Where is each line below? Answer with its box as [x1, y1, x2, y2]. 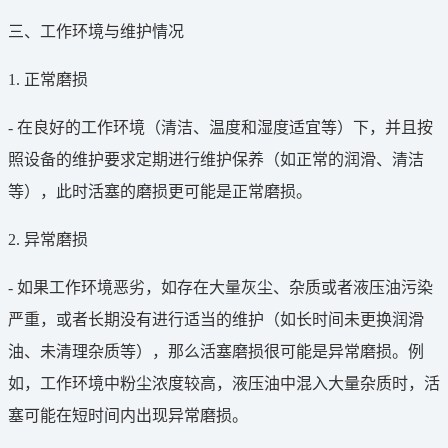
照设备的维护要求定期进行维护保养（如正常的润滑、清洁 [8, 150, 424, 168]
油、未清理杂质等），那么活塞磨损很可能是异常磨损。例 [8, 342, 424, 360]
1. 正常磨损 [8, 70, 88, 88]
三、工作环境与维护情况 [8, 22, 184, 40]
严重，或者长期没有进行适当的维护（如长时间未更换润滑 [8, 310, 424, 328]
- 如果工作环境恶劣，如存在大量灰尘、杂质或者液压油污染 [8, 278, 433, 296]
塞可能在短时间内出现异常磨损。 [8, 406, 248, 424]
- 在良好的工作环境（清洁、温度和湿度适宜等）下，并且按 [8, 118, 433, 136]
